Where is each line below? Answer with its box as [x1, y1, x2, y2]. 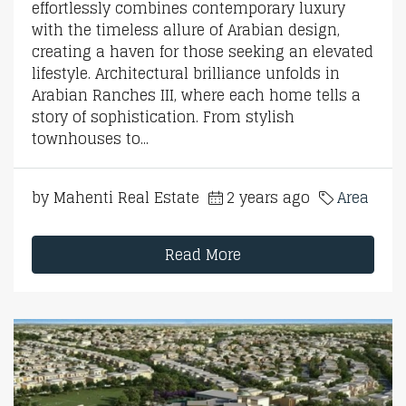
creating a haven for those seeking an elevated [32, 38, 373, 64]
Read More [165, 241, 241, 267]
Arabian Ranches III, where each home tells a [32, 82, 361, 108]
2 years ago [227, 184, 310, 210]
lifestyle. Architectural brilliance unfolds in [32, 60, 340, 86]
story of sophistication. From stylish [32, 103, 295, 130]
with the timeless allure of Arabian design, [32, 16, 340, 43]
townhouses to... [32, 125, 149, 151]
